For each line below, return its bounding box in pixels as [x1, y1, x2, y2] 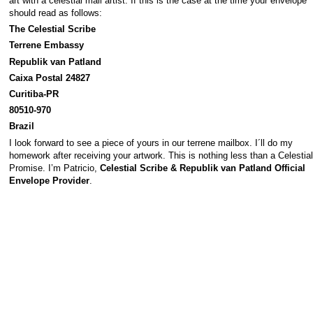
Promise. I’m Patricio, [8, 162, 100, 173]
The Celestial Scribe [8, 24, 96, 35]
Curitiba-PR [8, 88, 59, 99]
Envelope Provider [8, 175, 89, 186]
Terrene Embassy [8, 40, 84, 51]
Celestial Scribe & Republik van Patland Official [99, 162, 305, 173]
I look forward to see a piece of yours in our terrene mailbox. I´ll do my [8, 137, 293, 148]
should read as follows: [8, 7, 102, 18]
